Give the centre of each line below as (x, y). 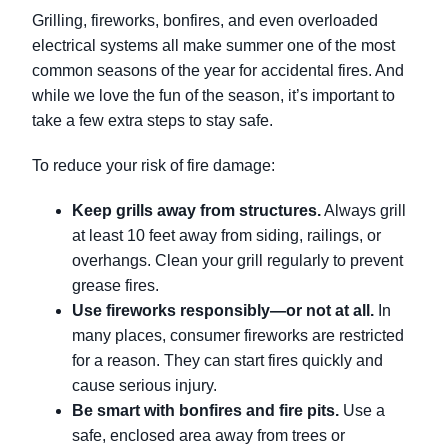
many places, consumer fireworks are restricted (238, 336)
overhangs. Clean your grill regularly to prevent (237, 261)
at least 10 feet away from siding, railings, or (226, 236)
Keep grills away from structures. (196, 211)
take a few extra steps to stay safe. (152, 121)
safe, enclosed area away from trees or (208, 436)
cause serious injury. (144, 386)
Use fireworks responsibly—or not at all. (223, 311)
